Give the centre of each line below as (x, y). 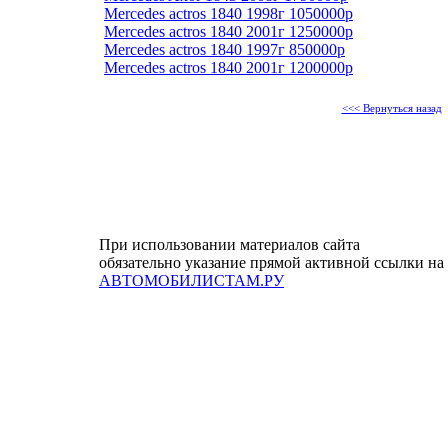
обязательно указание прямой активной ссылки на (271, 262)
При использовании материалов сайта (229, 244)
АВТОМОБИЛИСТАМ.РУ (191, 280)
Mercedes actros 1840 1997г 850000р (224, 49)
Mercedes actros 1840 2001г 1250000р (228, 31)
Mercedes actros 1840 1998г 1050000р (228, 13)
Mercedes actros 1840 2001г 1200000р (228, 67)
